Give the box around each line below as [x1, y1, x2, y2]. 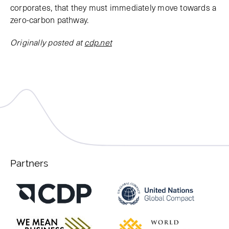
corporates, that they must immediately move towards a [10, 1, 217, 13]
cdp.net [84, 36, 112, 48]
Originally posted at [10, 36, 85, 48]
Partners [10, 157, 49, 169]
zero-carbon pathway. [10, 13, 89, 26]
